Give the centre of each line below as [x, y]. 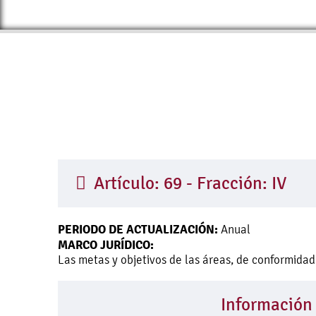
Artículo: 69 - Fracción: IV [188, 183]
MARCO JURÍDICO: [106, 245]
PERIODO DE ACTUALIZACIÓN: [138, 229]
